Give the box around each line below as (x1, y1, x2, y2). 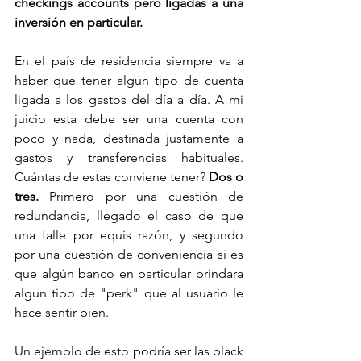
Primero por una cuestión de (39, 189, 243, 204)
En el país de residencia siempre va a (15, 53, 243, 68)
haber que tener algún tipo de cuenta (15, 73, 243, 88)
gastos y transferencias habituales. (15, 150, 243, 165)
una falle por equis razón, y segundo (15, 227, 243, 243)
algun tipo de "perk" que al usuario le (15, 285, 243, 301)
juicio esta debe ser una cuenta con (15, 111, 243, 127)
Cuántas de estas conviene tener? (15, 169, 209, 185)
